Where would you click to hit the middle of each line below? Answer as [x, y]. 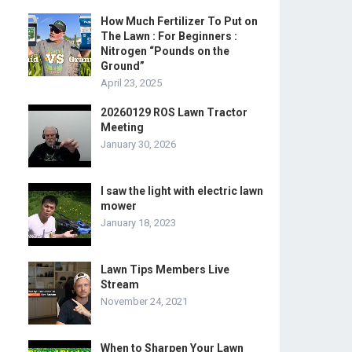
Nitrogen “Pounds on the [165, 51]
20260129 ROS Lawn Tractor [174, 112]
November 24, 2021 [144, 301]
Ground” [123, 66]
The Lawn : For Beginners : [169, 36]
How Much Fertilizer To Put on [179, 21]
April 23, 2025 [131, 83]
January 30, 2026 [138, 144]
